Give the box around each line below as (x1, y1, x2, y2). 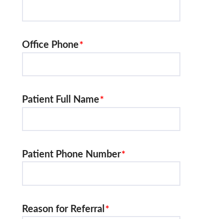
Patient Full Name (22, 91, 99, 106)
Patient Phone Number (22, 146, 121, 160)
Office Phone (22, 37, 79, 51)
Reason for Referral (22, 200, 105, 215)
